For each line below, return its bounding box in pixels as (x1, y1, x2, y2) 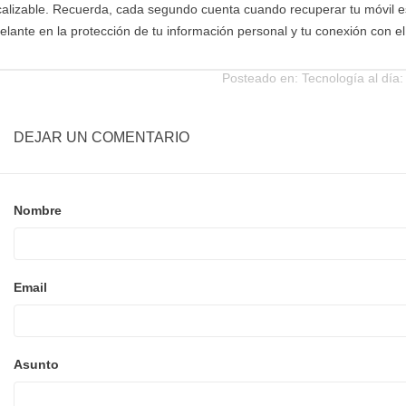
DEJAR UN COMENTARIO (14, 129, 189, 145)
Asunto (14, 356, 59, 372)
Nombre (14, 202, 62, 217)
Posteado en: (222, 70, 302, 85)
